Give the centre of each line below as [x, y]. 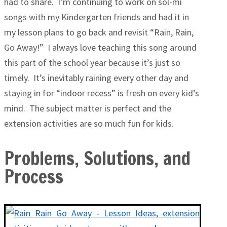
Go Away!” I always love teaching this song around [100, 47]
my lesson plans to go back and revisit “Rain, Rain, [99, 32]
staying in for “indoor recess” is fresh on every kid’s [102, 93]
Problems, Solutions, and [97, 158]
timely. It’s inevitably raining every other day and [96, 78]
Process [34, 177]
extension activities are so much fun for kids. [89, 123]
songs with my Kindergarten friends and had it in [97, 17]
